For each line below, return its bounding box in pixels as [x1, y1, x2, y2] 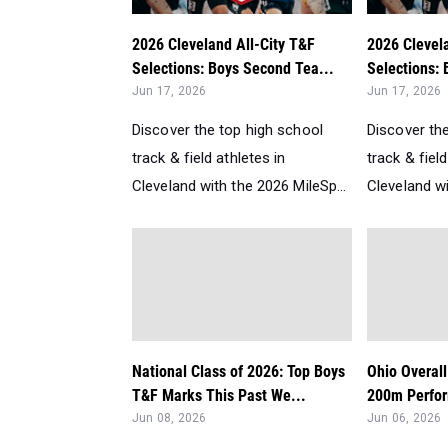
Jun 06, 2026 [367, 410, 442, 425]
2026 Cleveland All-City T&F [132, 34, 315, 54]
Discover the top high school [132, 120, 323, 139]
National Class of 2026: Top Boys [132, 361, 345, 381]
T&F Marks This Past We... [132, 385, 306, 405]
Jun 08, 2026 [132, 410, 207, 425]
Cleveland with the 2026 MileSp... [132, 176, 347, 195]
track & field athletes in [132, 148, 286, 167]
